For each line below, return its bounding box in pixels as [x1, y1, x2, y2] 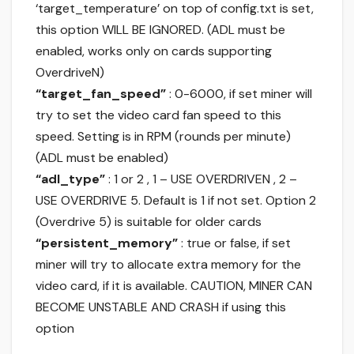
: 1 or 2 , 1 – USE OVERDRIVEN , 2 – [105, 171, 297, 188]
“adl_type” [36, 171, 105, 188]
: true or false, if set [178, 235, 291, 252]
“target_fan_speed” [36, 85, 166, 103]
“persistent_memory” [36, 235, 178, 252]
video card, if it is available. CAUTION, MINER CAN [36, 277, 312, 295]
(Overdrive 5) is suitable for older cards [36, 213, 262, 231]
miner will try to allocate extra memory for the [36, 256, 301, 273]
